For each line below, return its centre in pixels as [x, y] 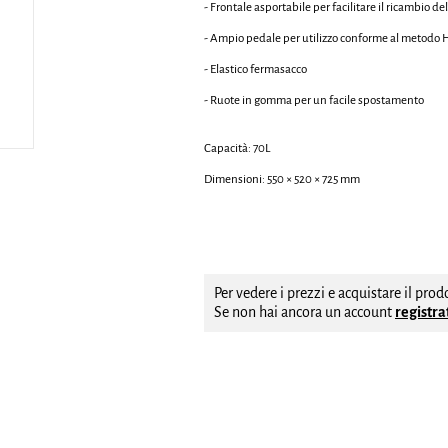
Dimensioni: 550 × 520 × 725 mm [282, 180]
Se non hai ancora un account [304, 312]
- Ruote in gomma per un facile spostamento [314, 101]
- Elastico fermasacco [255, 70]
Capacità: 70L [237, 149]
